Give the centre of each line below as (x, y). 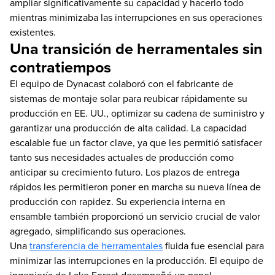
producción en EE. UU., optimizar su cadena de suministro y (137, 113)
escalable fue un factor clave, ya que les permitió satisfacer (136, 142)
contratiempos (60, 67)
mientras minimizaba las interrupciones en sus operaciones (136, 17)
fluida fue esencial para (213, 245)
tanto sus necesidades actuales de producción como (122, 157)
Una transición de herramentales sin (136, 48)
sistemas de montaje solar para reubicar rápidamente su (129, 98)
